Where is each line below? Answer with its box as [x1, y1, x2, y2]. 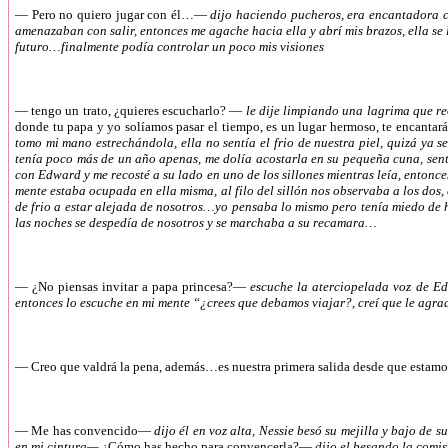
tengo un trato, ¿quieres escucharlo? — [31, 103, 243, 118]
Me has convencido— [31, 423, 151, 438]
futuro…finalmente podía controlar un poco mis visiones [15, 39, 324, 54]
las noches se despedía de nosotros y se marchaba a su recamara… [15, 215, 377, 230]
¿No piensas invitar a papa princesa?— [32, 279, 247, 294]
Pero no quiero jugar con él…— [31, 7, 211, 22]
